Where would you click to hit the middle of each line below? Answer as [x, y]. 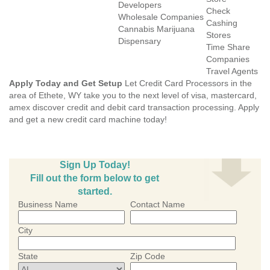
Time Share [228, 47]
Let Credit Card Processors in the [187, 83]
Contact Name [158, 204]
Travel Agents [232, 71]
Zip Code [148, 256]
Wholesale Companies [161, 17]
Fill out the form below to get [95, 178]
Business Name [48, 204]
